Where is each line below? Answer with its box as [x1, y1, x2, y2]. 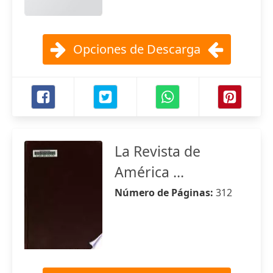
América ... [115, 162, 184, 182]
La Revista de [115, 141, 200, 161]
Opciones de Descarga [73, 41, 200, 57]
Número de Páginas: [115, 186, 216, 199]
